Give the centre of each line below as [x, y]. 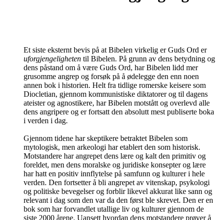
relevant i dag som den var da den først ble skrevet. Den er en [118, 200]
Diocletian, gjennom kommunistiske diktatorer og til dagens [116, 94]
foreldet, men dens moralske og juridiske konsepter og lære [115, 165]
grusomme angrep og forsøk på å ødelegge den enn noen [111, 76]
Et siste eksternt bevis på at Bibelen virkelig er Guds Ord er [115, 50]
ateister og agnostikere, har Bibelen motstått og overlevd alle [117, 103]
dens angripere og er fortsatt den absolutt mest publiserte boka [119, 111]
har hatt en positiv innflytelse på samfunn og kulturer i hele [114, 173]
